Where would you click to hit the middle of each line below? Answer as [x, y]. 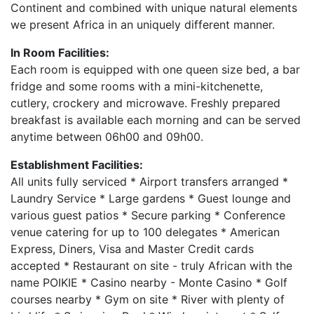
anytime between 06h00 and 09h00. [107, 137]
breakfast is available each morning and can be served [156, 120]
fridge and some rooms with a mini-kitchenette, [137, 86]
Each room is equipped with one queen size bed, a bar [155, 69]
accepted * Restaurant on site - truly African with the [151, 266]
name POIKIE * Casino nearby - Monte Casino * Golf [149, 282]
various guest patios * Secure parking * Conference [148, 215]
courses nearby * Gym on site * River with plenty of [148, 299]
